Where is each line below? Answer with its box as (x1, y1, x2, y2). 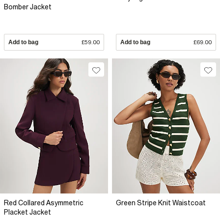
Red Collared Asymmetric (4, 199, 83, 207)
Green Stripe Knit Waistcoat (116, 199, 206, 207)
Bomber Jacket (4, 3, 52, 11)
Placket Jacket (4, 208, 51, 217)
